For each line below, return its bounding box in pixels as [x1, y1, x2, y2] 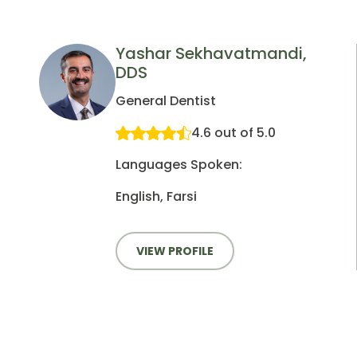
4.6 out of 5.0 [191, 124, 276, 143]
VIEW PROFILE [136, 243, 214, 260]
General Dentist [116, 92, 216, 111]
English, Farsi [116, 187, 197, 206]
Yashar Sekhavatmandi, [116, 42, 307, 65]
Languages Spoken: [116, 155, 242, 175]
